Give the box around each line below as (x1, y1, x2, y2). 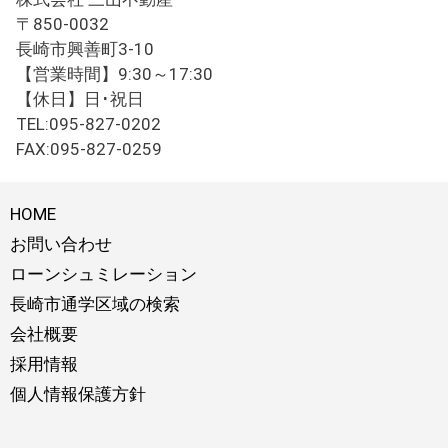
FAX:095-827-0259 (16, 138, 163, 159)
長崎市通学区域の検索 (10, 293, 180, 314)
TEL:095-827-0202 (16, 113, 162, 134)
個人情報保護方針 (10, 383, 146, 404)
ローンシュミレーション (10, 263, 197, 284)
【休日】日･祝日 (16, 88, 145, 109)
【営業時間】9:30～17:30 (16, 63, 214, 84)
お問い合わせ (10, 233, 112, 254)
